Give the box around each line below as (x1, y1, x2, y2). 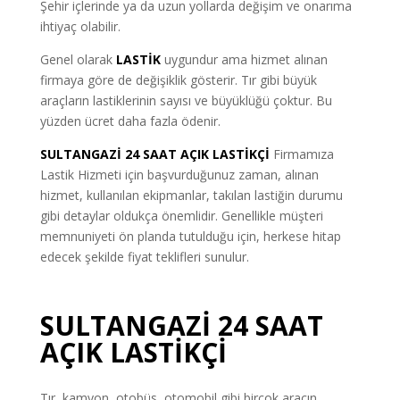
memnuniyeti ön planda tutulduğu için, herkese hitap (39, 227, 341, 245)
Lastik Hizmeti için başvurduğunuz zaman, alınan (39, 165, 319, 183)
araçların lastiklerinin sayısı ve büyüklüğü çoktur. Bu (39, 91, 332, 109)
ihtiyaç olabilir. (39, 17, 121, 35)
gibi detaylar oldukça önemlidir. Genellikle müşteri (39, 206, 323, 224)
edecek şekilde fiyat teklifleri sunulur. (39, 247, 249, 265)
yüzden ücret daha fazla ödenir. (39, 112, 221, 129)
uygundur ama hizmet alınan (163, 50, 328, 68)
